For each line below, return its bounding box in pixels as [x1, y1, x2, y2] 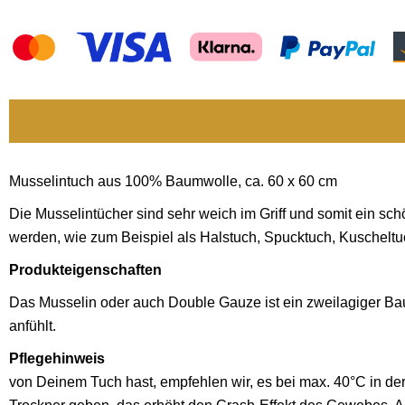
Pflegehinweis [9, 350, 105, 366]
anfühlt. [9, 317, 56, 334]
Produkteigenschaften [9, 261, 162, 278]
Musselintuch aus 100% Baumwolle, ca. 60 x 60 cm [9, 173, 337, 189]
